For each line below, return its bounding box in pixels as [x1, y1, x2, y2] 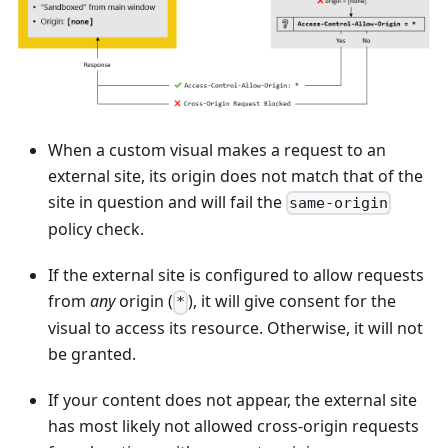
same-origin [289, 194, 389, 213]
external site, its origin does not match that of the [48, 164, 423, 187]
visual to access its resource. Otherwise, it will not [48, 317, 423, 340]
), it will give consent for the [188, 290, 397, 313]
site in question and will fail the [48, 190, 286, 213]
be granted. [48, 343, 136, 366]
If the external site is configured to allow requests [48, 264, 424, 287]
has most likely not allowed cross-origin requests [48, 415, 419, 438]
